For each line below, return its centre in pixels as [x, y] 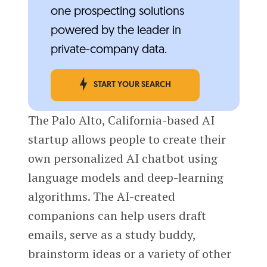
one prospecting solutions [117, 12]
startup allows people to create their [127, 139]
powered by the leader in [116, 31]
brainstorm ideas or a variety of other [129, 254]
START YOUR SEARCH [132, 85]
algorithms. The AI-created [101, 197]
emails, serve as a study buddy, [111, 235]
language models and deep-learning [125, 178]
